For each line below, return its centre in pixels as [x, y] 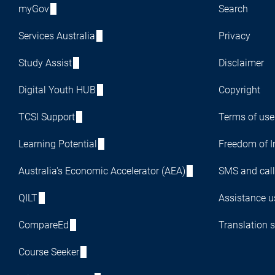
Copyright [239, 90]
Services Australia [57, 36]
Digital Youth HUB [57, 90]
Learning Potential [58, 144]
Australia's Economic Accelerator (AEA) [102, 171]
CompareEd [44, 225]
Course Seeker [49, 252]
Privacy [234, 36]
